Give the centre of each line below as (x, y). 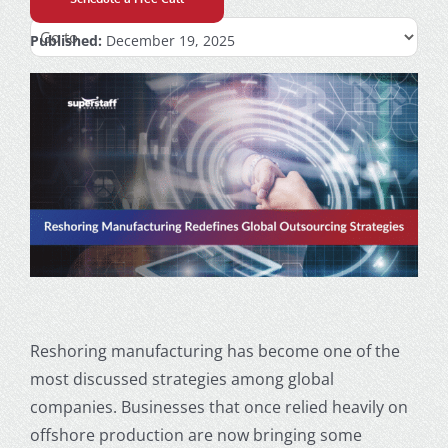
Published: (65, 40)
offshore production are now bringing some (195, 434)
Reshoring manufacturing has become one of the (214, 350)
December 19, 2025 (168, 40)
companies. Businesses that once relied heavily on (218, 406)
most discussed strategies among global (181, 378)
